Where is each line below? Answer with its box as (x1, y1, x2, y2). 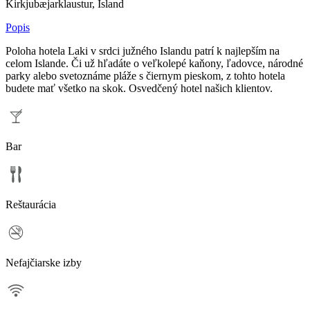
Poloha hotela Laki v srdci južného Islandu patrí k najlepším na (6, 44, 280, 57)
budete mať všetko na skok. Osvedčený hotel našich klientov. (6, 82, 273, 94)
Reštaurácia (6, 198, 56, 210)
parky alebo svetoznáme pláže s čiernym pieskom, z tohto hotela (6, 69, 285, 82)
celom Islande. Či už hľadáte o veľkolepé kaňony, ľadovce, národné (6, 57, 303, 69)
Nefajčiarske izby (6, 256, 82, 268)
